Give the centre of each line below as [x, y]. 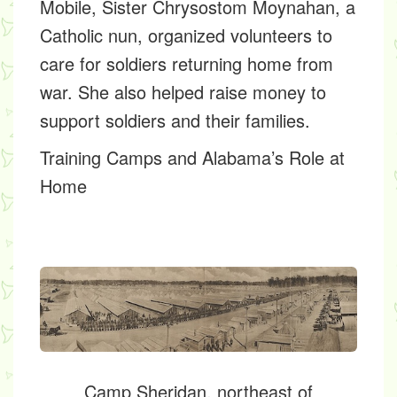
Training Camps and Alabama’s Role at [192, 157]
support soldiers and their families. [175, 120]
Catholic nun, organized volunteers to [186, 35]
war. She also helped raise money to [183, 92]
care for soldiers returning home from [187, 63]
